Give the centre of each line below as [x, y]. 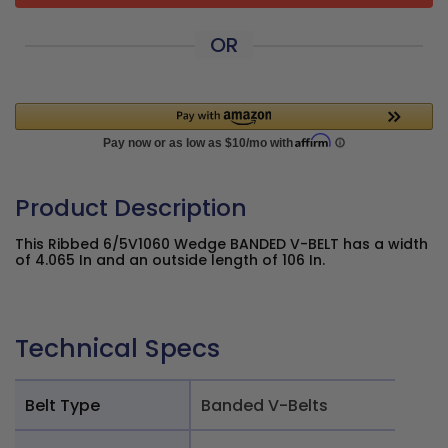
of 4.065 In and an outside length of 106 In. [170, 260]
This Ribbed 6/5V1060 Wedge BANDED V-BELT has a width [221, 244]
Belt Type [62, 405]
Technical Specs [117, 348]
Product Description [131, 207]
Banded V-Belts [264, 405]
